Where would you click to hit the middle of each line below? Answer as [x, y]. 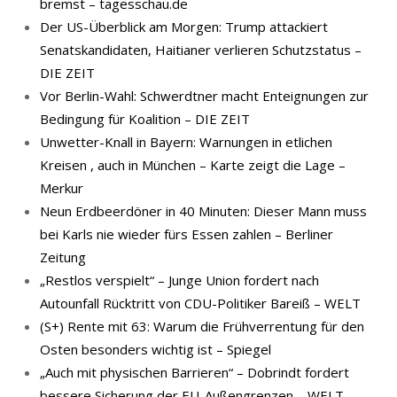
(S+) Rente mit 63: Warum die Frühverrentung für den [202, 326]
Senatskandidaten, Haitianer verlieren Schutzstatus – [201, 50]
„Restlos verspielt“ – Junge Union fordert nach [179, 280]
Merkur [62, 188]
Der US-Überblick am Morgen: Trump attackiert [184, 27]
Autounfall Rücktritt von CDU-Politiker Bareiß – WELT [200, 303]
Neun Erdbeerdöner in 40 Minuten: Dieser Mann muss [203, 211]
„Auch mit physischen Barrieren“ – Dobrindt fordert [195, 372]
